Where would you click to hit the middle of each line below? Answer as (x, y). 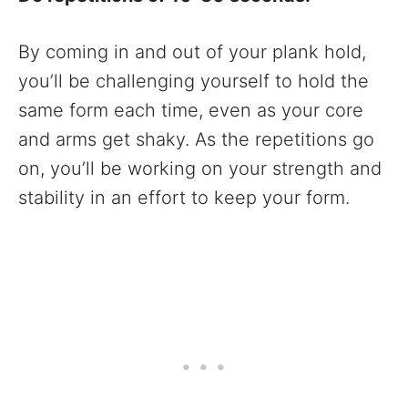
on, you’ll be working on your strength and (200, 168)
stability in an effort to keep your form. (184, 197)
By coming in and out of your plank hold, (192, 51)
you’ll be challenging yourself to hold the (194, 81)
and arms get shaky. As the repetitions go (196, 139)
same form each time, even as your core (191, 110)
